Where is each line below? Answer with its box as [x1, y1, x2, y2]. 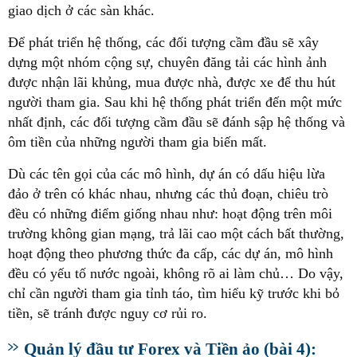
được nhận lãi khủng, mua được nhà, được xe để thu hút [8, 73, 335, 90]
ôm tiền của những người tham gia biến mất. [8, 133, 267, 150]
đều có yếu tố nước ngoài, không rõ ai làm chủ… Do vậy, [8, 265, 343, 281]
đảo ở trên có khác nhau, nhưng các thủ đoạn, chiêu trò [8, 185, 328, 202]
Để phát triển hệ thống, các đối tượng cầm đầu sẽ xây [8, 33, 319, 50]
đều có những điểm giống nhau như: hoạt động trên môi [8, 205, 332, 222]
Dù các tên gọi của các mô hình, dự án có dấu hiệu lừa [8, 165, 325, 182]
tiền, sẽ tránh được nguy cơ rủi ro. [8, 304, 207, 321]
